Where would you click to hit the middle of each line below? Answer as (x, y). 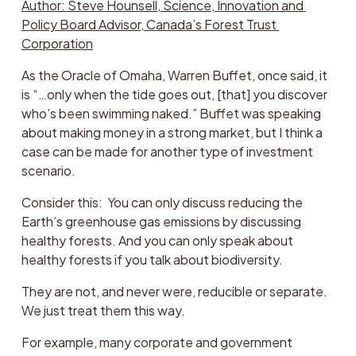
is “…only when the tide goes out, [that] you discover (174, 94)
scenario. (50, 170)
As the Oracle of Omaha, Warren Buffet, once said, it (174, 75)
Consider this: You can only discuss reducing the (162, 202)
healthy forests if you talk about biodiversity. (153, 259)
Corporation (57, 43)
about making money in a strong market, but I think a (172, 132)
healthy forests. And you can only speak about (157, 240)
